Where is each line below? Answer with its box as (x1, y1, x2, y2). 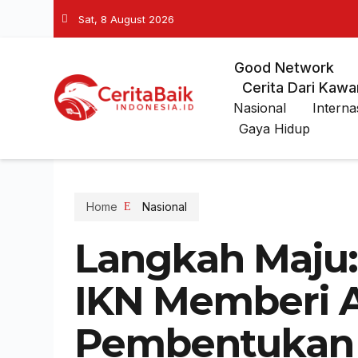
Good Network (233, 59, 334, 76)
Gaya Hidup (238, 121, 310, 137)
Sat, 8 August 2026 (78, 12, 175, 26)
